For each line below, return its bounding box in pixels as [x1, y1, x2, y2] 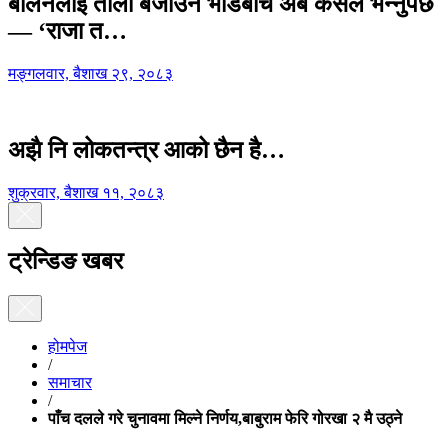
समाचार [48, 374, 92, 392]
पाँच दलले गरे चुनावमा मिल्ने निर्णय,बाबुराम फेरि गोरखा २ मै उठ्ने [48, 410, 402, 428]
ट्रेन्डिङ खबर [8, 248, 123, 275]
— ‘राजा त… [8, 18, 127, 45]
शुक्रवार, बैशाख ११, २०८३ [8, 183, 164, 201]
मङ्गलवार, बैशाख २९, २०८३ [8, 65, 173, 83]
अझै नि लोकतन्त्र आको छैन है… [8, 137, 285, 163]
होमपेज [48, 338, 87, 356]
